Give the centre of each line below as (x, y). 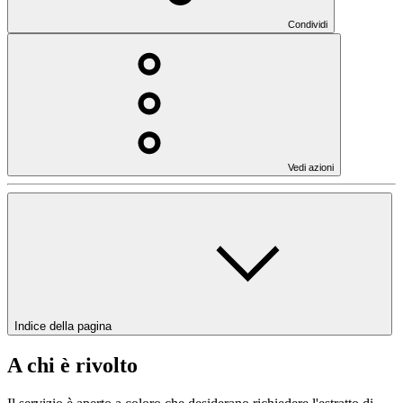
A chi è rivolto (72, 365)
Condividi (308, 24)
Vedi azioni (311, 167)
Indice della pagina (65, 326)
